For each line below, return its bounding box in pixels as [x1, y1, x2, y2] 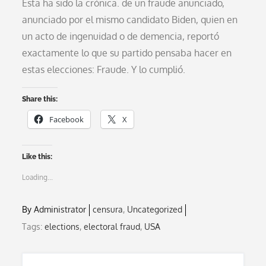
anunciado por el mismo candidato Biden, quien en [22, 13, 238, 26]
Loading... [22, 172, 53, 182]
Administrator [34, 204, 87, 214]
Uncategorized [127, 204, 183, 214]
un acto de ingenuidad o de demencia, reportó [22, 30, 220, 42]
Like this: [22, 152, 53, 161]
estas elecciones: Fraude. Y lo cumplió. [22, 63, 186, 75]
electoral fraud [84, 221, 141, 232]
